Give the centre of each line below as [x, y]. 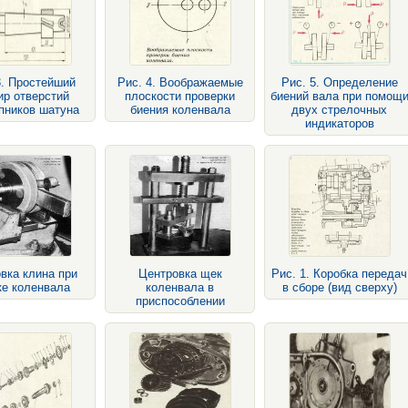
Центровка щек [180, 274]
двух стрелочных [339, 110]
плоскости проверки [180, 96]
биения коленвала [180, 110]
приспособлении [180, 301]
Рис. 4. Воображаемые [180, 82]
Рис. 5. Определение [339, 82]
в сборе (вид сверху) [339, 287]
